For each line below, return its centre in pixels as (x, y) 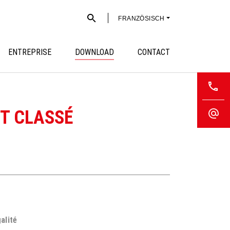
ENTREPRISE (30, 52)
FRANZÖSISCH (141, 18)
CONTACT (154, 52)
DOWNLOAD (94, 52)
